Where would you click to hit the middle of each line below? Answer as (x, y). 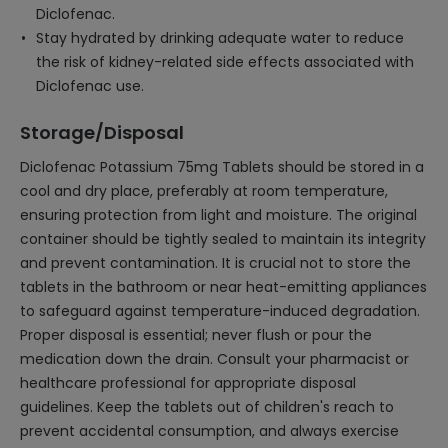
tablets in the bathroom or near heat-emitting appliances (223, 287)
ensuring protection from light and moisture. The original (218, 215)
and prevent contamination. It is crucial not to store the (215, 263)
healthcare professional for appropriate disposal (188, 383)
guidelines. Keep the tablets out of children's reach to (207, 407)
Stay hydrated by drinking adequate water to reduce (220, 38)
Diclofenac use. (90, 86)
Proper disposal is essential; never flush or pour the (196, 335)
